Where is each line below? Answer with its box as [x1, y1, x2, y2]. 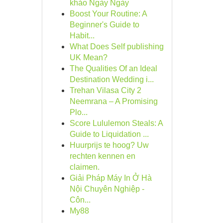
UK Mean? [69, 53, 108, 62]
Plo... [69, 108, 88, 116]
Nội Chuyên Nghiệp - [69, 185, 144, 193]
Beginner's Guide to [69, 20, 139, 29]
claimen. [69, 163, 100, 171]
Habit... [69, 31, 95, 40]
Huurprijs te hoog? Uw [69, 141, 149, 149]
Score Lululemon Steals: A [69, 119, 163, 127]
